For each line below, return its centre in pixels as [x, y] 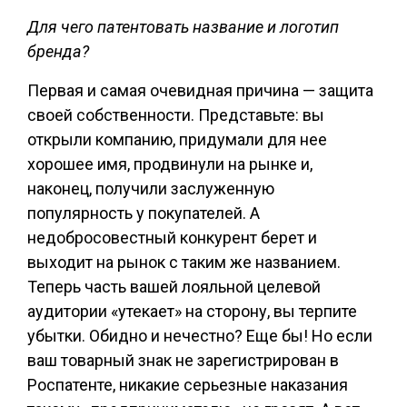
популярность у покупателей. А [144, 213]
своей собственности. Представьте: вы [176, 115]
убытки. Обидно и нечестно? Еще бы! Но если [200, 336]
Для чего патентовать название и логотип [183, 27]
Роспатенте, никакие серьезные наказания [188, 385]
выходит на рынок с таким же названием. [184, 262]
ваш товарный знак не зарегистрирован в [183, 360]
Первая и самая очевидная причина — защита [200, 90]
